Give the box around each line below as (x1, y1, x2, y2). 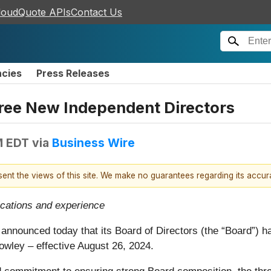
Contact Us (71, 6, 122, 18)
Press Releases (36, 67, 109, 79)
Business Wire (52, 135, 135, 150)
